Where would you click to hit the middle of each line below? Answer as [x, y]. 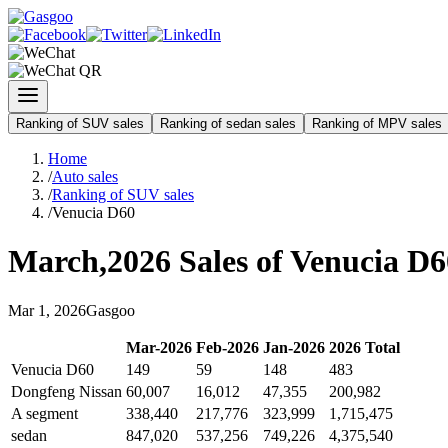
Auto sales [85, 176]
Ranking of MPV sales [377, 123]
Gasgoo [110, 310]
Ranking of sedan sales [228, 123]
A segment [44, 413]
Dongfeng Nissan [66, 391]
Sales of [230, 261]
